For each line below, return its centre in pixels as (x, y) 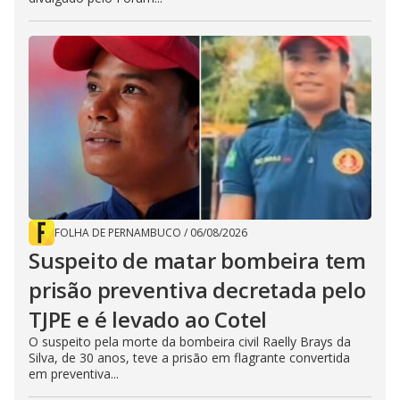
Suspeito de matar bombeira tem (197, 261)
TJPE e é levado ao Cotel (148, 320)
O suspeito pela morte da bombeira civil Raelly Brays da (190, 342)
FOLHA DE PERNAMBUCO (118, 233)
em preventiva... (74, 374)
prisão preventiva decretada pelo (197, 290)
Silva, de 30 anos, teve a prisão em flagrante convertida (189, 358)
